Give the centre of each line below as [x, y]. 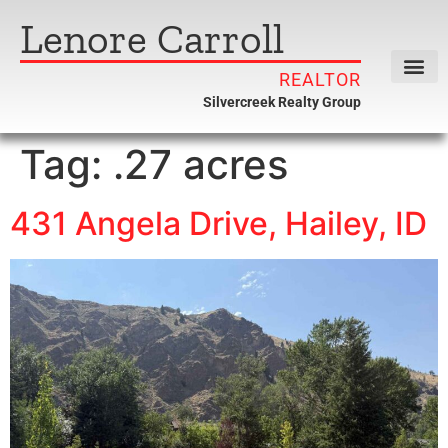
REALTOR [320, 79]
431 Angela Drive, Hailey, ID [218, 223]
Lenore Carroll [152, 38]
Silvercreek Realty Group [281, 102]
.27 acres [200, 164]
